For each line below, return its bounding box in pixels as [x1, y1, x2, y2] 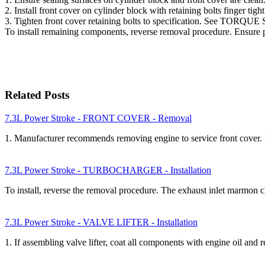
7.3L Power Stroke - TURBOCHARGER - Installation [5, 164, 211, 175]
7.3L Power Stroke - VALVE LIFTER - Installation [5, 216, 198, 227]
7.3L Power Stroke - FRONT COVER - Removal [5, 112, 192, 123]
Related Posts [5, 89, 69, 102]
